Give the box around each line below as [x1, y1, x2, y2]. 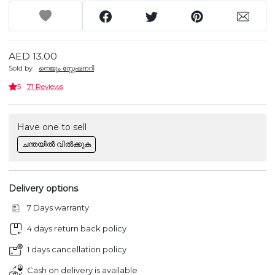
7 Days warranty [27, 203, 89, 213]
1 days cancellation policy [27, 244, 126, 255]
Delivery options [9, 182, 78, 194]
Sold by [9, 64, 33, 72]
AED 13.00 [9, 50, 57, 62]
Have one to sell [17, 121, 87, 133]
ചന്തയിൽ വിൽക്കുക [22, 139, 91, 149]
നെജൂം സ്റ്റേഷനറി [39, 64, 94, 72]
